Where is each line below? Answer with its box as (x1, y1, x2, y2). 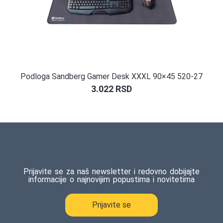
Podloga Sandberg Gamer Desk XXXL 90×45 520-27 (20, 71, 203, 81)
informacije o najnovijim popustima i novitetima (28, 175, 195, 185)
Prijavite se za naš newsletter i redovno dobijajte (23, 167, 200, 177)
